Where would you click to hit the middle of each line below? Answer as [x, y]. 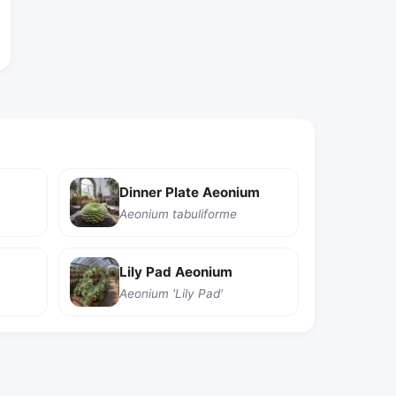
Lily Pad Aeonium [176, 271]
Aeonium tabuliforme [178, 213]
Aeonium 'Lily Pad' [171, 293]
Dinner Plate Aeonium [190, 192]
